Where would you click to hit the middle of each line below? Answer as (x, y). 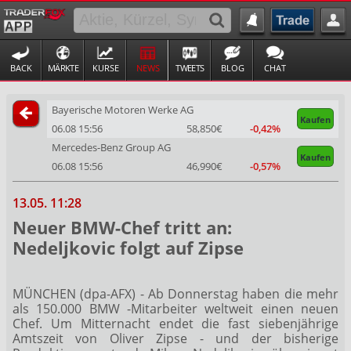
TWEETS (190, 67)
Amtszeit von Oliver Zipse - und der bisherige (175, 338)
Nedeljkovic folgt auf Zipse (128, 247)
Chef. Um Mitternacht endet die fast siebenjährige (175, 323)
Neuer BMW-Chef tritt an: (122, 227)
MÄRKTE (63, 67)
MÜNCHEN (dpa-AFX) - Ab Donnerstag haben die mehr (175, 293)
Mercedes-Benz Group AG (111, 148)
